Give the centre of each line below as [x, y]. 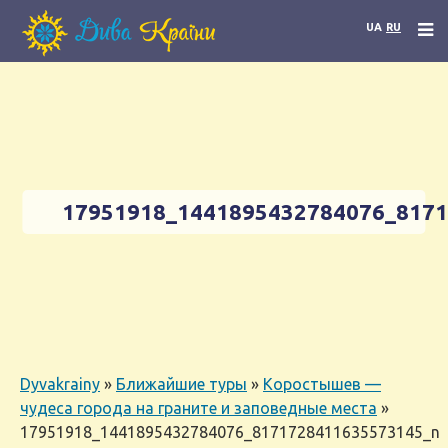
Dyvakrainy [60, 384]
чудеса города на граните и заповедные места [198, 408]
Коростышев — [322, 384]
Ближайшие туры [181, 384]
